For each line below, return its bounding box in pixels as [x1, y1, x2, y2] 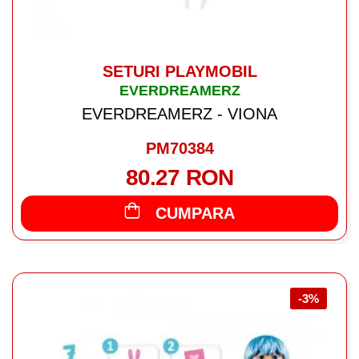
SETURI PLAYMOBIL [102, 63, 257, 81]
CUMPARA [155, 204, 235, 223]
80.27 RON [125, 165, 234, 191]
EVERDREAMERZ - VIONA [82, 105, 277, 123]
